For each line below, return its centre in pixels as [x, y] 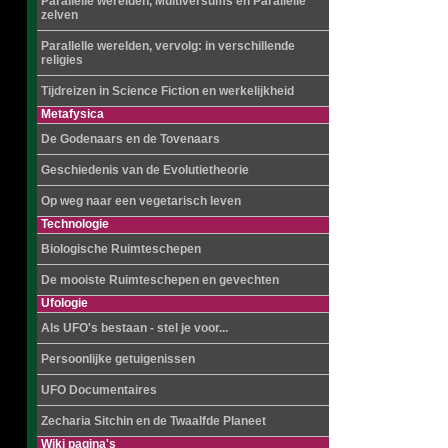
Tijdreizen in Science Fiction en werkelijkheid [167, 91]
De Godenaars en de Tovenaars [130, 139]
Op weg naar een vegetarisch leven [140, 201]
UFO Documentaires [98, 390]
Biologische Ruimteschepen [120, 249]
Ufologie [64, 303]
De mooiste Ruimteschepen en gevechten [159, 280]
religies [61, 60]
